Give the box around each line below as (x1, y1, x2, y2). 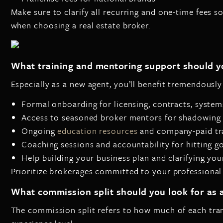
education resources (57, 124, 138, 137)
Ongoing (21, 124, 58, 137)
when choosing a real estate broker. (10, 18, 151, 31)
